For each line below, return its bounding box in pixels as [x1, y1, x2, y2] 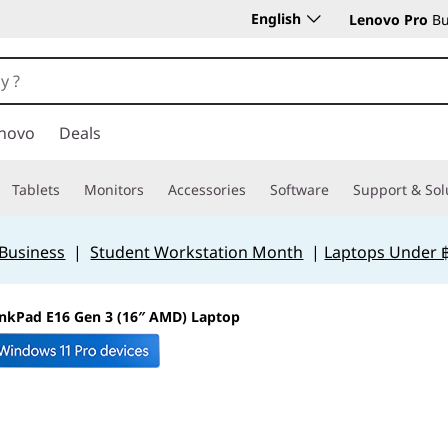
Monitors [84, 180, 144, 199]
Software [270, 180, 329, 199]
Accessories [168, 180, 246, 199]
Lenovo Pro [349, 10, 428, 29]
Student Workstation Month [90, 241, 304, 263]
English [251, 9, 301, 28]
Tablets [12, 180, 60, 199]
